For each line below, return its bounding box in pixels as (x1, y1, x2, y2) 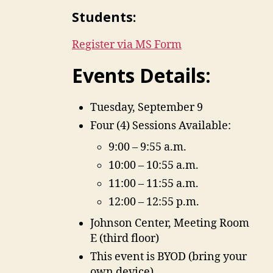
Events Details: (71, 62, 211, 89)
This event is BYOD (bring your (90, 250, 247, 264)
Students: (71, 9, 136, 26)
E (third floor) (90, 232, 159, 246)
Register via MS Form (71, 38, 182, 52)
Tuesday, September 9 (90, 101, 203, 115)
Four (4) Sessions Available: (90, 119, 231, 133)
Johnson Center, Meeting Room (90, 216, 249, 231)
